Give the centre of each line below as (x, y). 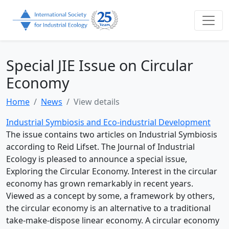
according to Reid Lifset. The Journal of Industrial (100, 147)
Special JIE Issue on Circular (100, 65)
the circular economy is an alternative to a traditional (108, 208)
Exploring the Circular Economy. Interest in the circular (112, 171)
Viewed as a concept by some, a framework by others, (110, 196)
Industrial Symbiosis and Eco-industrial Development (108, 122)
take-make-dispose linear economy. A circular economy (113, 221)
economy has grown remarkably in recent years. (100, 184)
